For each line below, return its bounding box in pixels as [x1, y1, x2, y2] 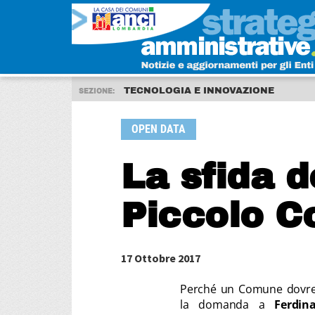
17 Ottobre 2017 [121, 251, 200, 265]
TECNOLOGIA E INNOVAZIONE [124, 86, 274, 96]
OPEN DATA [131, 122, 186, 136]
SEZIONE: [79, 87, 117, 95]
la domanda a [179, 297, 274, 312]
